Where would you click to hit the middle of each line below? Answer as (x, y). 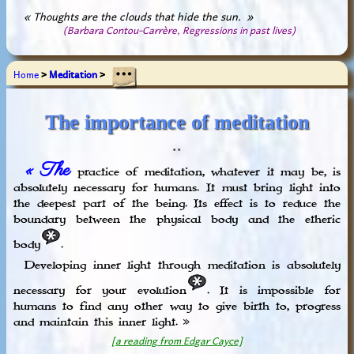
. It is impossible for (274, 291)
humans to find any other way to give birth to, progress (177, 307)
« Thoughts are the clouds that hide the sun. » (133, 16)
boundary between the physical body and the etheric (177, 220)
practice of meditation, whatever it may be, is (206, 173)
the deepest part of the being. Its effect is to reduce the (177, 204)
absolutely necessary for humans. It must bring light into (177, 188)
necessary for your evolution (100, 291)
